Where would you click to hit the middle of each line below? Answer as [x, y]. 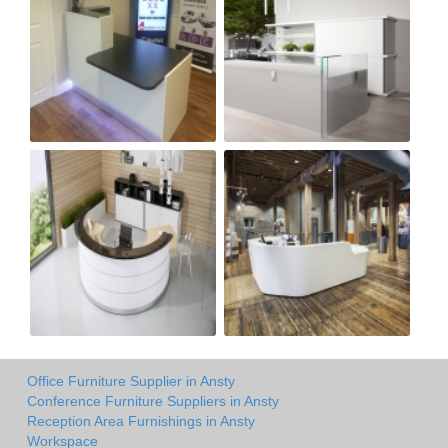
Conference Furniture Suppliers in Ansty [153, 400]
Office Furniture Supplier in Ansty [131, 380]
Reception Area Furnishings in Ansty [141, 420]
